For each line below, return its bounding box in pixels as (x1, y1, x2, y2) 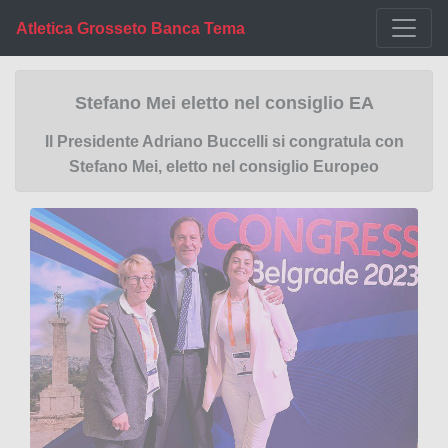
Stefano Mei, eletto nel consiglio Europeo (69, 157, 379, 175)
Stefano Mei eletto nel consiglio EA (74, 93, 374, 113)
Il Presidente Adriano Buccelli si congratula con (44, 132, 404, 150)
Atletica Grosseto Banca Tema (16, 19, 245, 37)
